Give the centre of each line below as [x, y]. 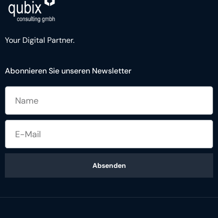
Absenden [109, 166]
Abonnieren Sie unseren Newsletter [68, 71]
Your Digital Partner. [40, 40]
